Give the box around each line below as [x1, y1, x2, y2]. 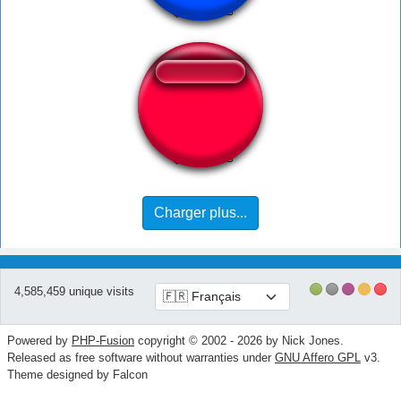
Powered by [7, 334, 72, 348]
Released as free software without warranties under [7, 351, 275, 365]
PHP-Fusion [72, 334, 134, 348]
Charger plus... [154, 205, 247, 221]
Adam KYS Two [149, 116, 252, 132]
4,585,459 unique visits [14, 285, 134, 299]
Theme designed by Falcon [7, 368, 148, 382]
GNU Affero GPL [275, 351, 361, 365]
